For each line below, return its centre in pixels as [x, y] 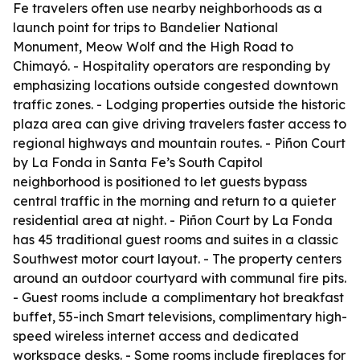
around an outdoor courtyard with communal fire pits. [180, 278]
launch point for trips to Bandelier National [145, 27]
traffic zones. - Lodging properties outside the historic [179, 104]
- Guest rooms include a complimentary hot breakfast [178, 297]
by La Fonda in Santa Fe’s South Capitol [138, 162]
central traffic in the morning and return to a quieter [174, 201]
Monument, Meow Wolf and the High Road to [153, 47]
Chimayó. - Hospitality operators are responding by [172, 66]
